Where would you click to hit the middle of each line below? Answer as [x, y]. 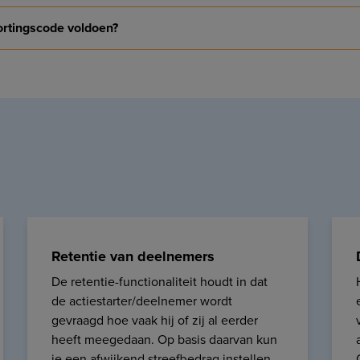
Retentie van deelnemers [133, 257]
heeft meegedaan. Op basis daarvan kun [164, 340]
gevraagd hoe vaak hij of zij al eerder [155, 321]
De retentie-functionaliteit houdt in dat [160, 282]
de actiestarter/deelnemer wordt [142, 301]
